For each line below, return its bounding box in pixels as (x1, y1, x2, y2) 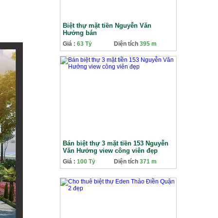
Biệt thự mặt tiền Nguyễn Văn (63, 22, 151, 29)
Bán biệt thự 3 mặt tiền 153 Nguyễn (63, 140, 168, 147)
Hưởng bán (63, 29, 97, 36)
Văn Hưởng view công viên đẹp (63, 147, 158, 154)
